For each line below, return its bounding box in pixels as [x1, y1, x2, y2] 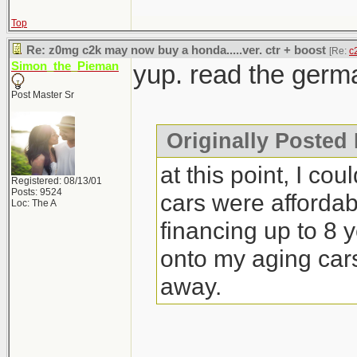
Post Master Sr [11, 89, 74, 100]
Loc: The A [11, 198, 57, 209]
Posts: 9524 [11, 186, 62, 198]
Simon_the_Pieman [11, 60, 119, 73]
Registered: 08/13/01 [11, 175, 102, 186]
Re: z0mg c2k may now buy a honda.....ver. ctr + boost [26, 44, 326, 57]
